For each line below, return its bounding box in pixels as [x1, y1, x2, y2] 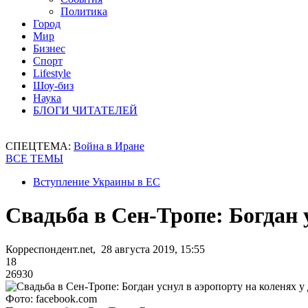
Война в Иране [74, 140, 144, 152]
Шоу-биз [33, 80, 74, 91]
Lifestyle [33, 67, 71, 79]
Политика [60, 5, 107, 17]
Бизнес [33, 43, 65, 54]
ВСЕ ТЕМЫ [5, 153, 63, 164]
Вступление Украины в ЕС [33, 176, 160, 188]
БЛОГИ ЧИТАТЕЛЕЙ [33, 104, 137, 116]
